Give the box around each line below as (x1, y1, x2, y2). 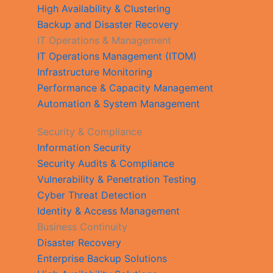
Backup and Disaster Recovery (37, 18, 179, 30)
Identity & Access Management (37, 204, 180, 217)
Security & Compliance (37, 125, 143, 138)
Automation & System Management (37, 97, 200, 110)
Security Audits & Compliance (37, 157, 175, 169)
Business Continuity (37, 220, 128, 233)
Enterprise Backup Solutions (37, 252, 168, 264)
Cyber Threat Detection (37, 188, 147, 201)
